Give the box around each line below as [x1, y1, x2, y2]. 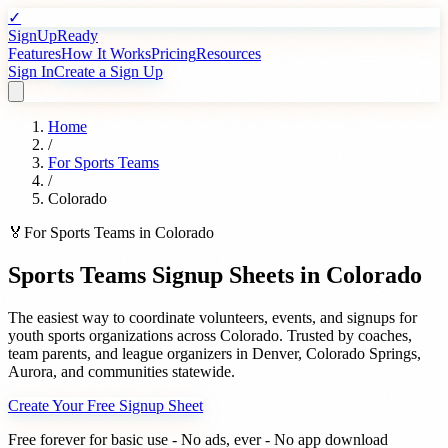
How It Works [61, 45, 151, 62]
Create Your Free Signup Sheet [8, 396, 203, 414]
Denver [252, 344, 298, 362]
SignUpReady [8, 27, 98, 44]
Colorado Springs [306, 344, 417, 362]
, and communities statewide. [53, 362, 235, 380]
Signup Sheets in [146, 261, 326, 288]
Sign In [8, 63, 54, 80]
